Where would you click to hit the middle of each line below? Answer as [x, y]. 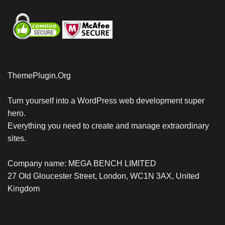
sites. [17, 138]
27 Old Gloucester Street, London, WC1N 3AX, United [103, 176]
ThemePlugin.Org [39, 75]
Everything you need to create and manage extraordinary [108, 126]
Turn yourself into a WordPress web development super [106, 100]
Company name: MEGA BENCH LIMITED [82, 163]
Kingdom [24, 188]
